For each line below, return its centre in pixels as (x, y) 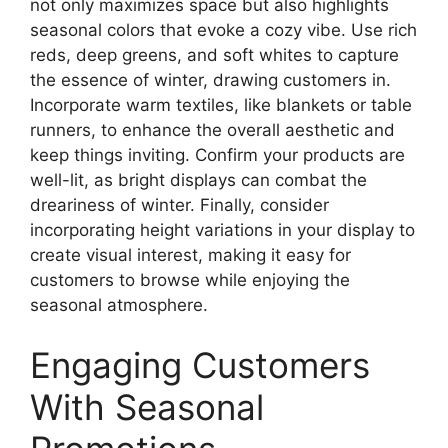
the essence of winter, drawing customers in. (210, 80)
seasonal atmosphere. (119, 305)
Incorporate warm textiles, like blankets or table (221, 105)
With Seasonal (147, 406)
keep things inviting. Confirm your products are (217, 155)
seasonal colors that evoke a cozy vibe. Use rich (223, 30)
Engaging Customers (200, 364)
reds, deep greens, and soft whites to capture (214, 55)
